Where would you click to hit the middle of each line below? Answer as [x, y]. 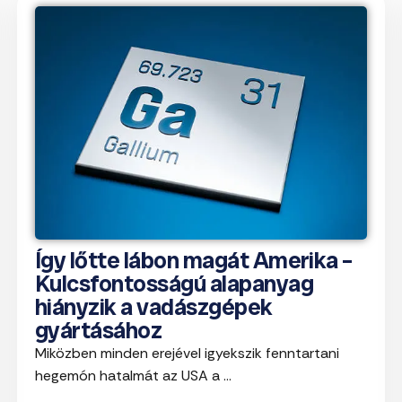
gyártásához [99, 331]
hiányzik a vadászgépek [154, 307]
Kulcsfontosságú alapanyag [174, 284]
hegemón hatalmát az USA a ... [133, 376]
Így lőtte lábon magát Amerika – [194, 261]
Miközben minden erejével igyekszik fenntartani [187, 354]
